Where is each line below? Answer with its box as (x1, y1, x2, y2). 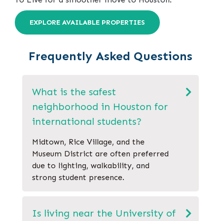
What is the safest (32, 85, 116, 98)
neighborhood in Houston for (32, 100, 168, 112)
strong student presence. (32, 172, 124, 182)
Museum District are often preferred (32, 148, 169, 158)
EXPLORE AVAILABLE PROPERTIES (30, 18, 145, 27)
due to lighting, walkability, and (32, 160, 149, 170)
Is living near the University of (32, 207, 176, 219)
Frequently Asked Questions (29, 48, 192, 63)
